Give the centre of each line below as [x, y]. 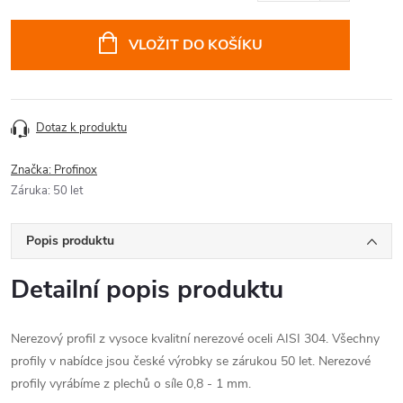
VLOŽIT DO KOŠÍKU [195, 45]
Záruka [29, 191]
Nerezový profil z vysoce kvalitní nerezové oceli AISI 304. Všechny [195, 339]
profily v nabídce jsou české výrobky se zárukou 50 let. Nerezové [191, 361]
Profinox [76, 170]
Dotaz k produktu [81, 128]
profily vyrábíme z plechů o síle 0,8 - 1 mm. [131, 384]
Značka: [32, 170]
